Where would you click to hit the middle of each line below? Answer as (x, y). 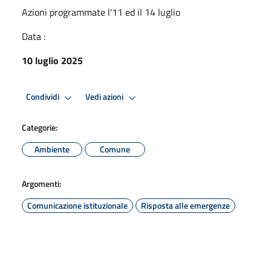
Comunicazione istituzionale (77, 205)
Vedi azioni (105, 97)
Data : (34, 36)
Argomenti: (41, 183)
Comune (115, 149)
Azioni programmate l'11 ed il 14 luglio (101, 12)
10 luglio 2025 (52, 60)
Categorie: (40, 127)
